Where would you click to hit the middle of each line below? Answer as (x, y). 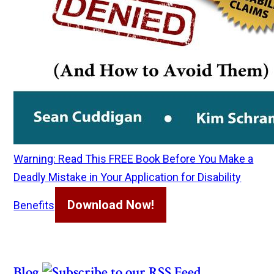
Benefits (34, 206)
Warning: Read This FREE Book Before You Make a (134, 159)
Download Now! (111, 205)
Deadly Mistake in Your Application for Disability (128, 177)
